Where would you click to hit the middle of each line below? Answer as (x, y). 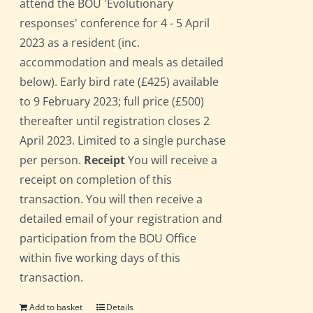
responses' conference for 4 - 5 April (115, 23)
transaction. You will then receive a (111, 199)
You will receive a (172, 160)
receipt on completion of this (96, 180)
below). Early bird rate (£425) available (119, 82)
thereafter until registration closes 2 (115, 121)
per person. (52, 160)
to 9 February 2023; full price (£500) (112, 102)
